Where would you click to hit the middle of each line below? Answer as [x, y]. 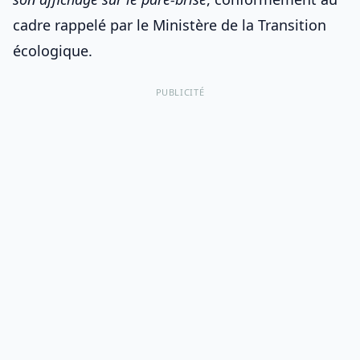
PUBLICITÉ [180, 92]
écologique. [53, 51]
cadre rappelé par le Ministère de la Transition [170, 25]
